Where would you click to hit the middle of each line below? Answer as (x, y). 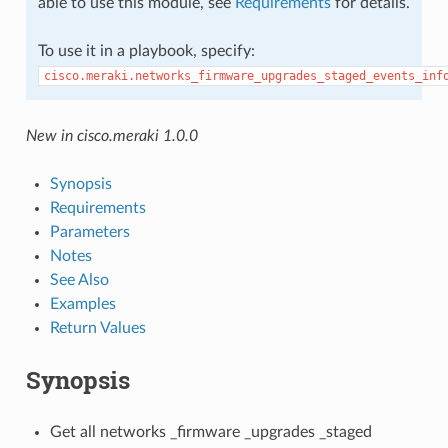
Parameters (89, 231)
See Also (79, 279)
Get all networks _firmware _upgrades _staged (210, 431)
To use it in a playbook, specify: (146, 50)
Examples (82, 303)
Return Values (97, 327)
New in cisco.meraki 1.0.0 (111, 135)
